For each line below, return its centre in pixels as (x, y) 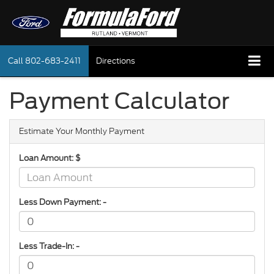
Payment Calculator (119, 101)
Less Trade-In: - (49, 246)
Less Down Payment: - (63, 202)
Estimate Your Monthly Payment (82, 131)
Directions (116, 61)
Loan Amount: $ (50, 158)
